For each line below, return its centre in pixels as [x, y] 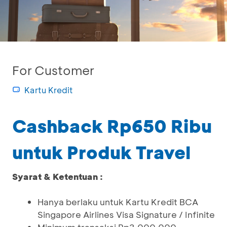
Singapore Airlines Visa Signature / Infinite [126, 214]
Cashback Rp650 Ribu [112, 126]
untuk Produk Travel [102, 152]
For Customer [53, 70]
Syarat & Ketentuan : [58, 176]
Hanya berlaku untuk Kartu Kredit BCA [118, 202]
